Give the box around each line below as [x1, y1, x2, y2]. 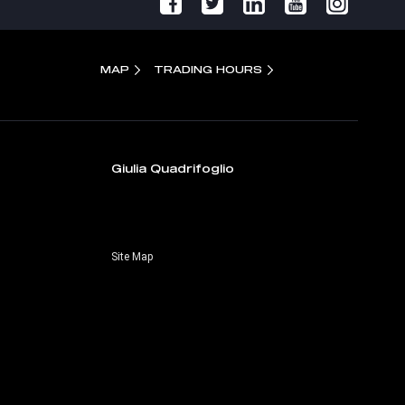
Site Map [110, 250, 153, 263]
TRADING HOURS [153, 63, 262, 75]
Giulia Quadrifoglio [110, 162, 234, 174]
